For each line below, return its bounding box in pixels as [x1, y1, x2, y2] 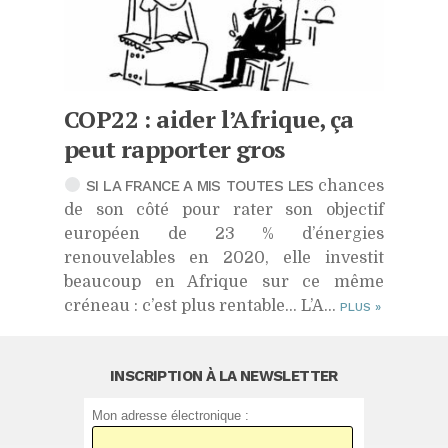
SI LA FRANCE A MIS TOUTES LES [81, 176, 314, 195]
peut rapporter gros [64, 132, 285, 165]
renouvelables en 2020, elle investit [64, 248, 384, 267]
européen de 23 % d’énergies [64, 224, 384, 243]
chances [313, 176, 385, 195]
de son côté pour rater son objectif [64, 200, 384, 219]
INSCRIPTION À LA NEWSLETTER [110, 366, 338, 385]
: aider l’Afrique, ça [138, 102, 354, 135]
